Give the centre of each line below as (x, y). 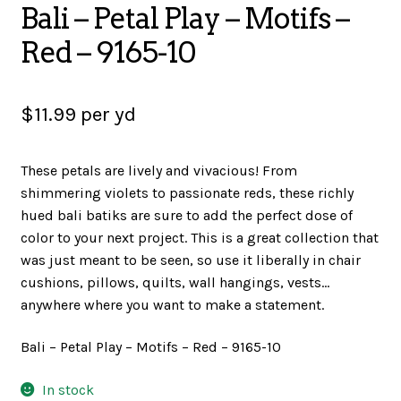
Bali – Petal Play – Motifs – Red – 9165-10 (150, 347)
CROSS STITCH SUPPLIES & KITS (200, 270)
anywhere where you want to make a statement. (172, 304)
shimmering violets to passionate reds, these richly (187, 192)
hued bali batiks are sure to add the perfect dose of (186, 215)
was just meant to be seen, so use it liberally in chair (190, 260)
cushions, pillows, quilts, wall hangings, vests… (175, 282)
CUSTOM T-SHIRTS (200, 346)
